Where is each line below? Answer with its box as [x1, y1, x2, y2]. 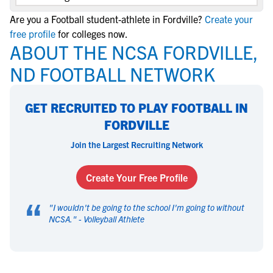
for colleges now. [58, 27, 128, 40]
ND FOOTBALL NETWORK [10, 62, 215, 85]
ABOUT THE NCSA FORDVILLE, [10, 40, 258, 63]
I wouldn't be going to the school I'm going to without [53, 202, 244, 213]
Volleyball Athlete [83, 213, 144, 224]
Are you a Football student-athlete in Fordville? [10, 13, 202, 25]
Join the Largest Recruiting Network [70, 139, 203, 150]
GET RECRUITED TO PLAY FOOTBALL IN [25, 100, 248, 115]
